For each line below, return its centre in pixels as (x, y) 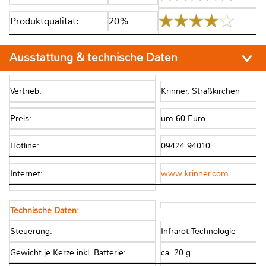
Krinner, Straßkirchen (201, 91)
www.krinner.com (194, 173)
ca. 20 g (177, 252)
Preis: (21, 119)
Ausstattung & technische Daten (95, 58)
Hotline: (25, 146)
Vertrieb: (26, 91)
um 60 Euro (184, 119)
